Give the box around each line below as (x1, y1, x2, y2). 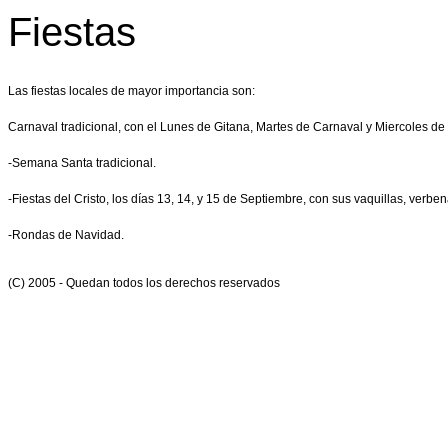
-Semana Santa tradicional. (8, 156, 156, 170)
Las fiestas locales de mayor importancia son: (8, 84, 255, 98)
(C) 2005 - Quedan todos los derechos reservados (8, 276, 280, 290)
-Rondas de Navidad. (8, 228, 124, 242)
